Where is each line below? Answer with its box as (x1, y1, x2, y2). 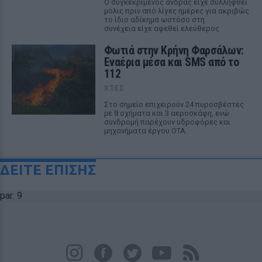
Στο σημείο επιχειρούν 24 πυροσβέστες (104, 100, 244, 109)
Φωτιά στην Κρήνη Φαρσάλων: (104, 43, 244, 57)
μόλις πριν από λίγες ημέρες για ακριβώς (104, 6, 249, 15)
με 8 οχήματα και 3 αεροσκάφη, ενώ (104, 109, 229, 118)
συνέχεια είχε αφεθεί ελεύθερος (104, 24, 219, 33)
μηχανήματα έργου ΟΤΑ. (104, 126, 187, 135)
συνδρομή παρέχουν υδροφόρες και (104, 118, 230, 126)
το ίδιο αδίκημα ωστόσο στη (104, 15, 205, 24)
